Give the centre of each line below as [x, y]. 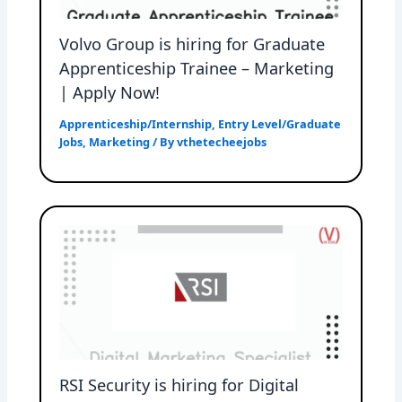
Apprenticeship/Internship [136, 123]
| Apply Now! [110, 92]
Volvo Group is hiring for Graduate [192, 44]
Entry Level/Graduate [280, 123]
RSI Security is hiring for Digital [179, 385]
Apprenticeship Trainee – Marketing [197, 68]
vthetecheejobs [222, 141]
